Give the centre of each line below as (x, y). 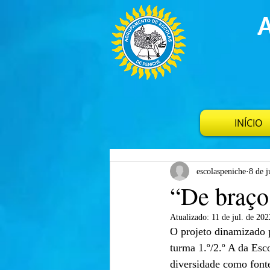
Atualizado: (191, 217)
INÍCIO (248, 123)
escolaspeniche (221, 171)
